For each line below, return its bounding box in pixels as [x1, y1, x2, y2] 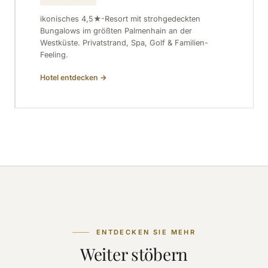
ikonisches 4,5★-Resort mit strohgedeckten [39, 14, 200, 24]
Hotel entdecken [39, 72, 100, 82]
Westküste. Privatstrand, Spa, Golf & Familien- [39, 38, 208, 48]
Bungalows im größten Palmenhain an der [39, 26, 192, 36]
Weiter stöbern [80, 242, 188, 265]
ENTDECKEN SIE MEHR [96, 227, 196, 236]
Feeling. [39, 50, 68, 60]
